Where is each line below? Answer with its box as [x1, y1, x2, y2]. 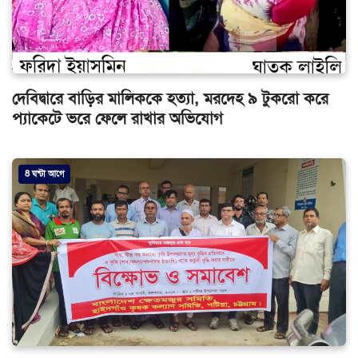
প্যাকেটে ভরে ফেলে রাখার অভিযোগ [12, 109, 223, 129]
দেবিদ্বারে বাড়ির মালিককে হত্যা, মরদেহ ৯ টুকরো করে [12, 89, 328, 109]
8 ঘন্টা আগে [25, 169, 64, 180]
